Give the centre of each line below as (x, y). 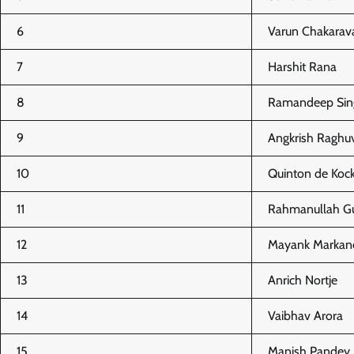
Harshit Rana (302, 66)
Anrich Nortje (303, 280)
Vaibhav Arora (305, 315)
